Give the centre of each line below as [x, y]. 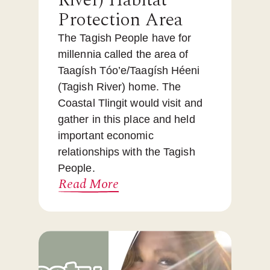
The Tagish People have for [125, 38]
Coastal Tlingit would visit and [130, 103]
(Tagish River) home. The [120, 87]
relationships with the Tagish [127, 152]
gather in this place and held [127, 120]
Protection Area [120, 20]
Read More [89, 184]
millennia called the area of [123, 55]
